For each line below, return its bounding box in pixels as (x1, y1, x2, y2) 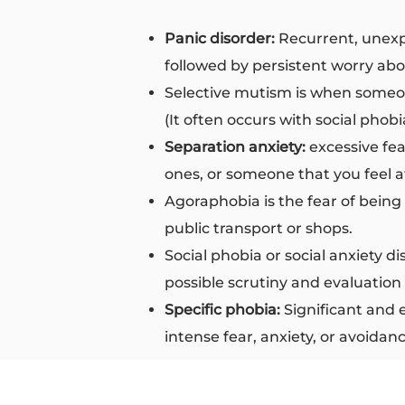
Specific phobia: (165, 301, 284, 319)
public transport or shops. (165, 220, 356, 238)
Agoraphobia (165, 193, 260, 211)
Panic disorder (165, 30, 271, 48)
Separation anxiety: (165, 138, 306, 156)
